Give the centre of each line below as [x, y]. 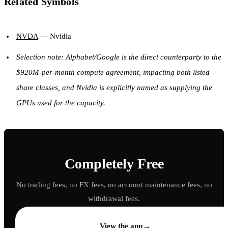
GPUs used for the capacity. [61, 103]
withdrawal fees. [114, 198]
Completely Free [114, 163]
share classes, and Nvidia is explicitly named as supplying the [114, 87]
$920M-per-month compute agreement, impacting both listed [113, 72]
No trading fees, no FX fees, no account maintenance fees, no [114, 185]
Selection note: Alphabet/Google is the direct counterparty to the [119, 57]
